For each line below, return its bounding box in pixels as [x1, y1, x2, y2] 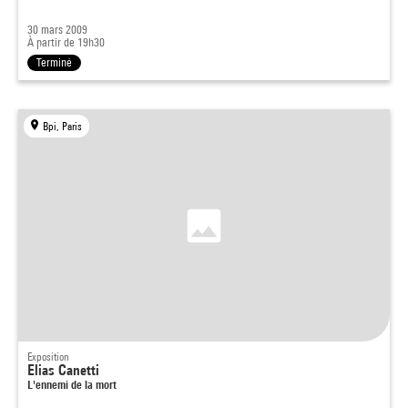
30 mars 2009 [27, 23, 87, 36]
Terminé [36, 56, 72, 69]
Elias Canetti [27, 362, 99, 379]
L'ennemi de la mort [27, 377, 117, 392]
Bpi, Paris [43, 119, 83, 133]
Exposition [27, 350, 69, 363]
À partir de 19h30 [27, 36, 105, 49]
